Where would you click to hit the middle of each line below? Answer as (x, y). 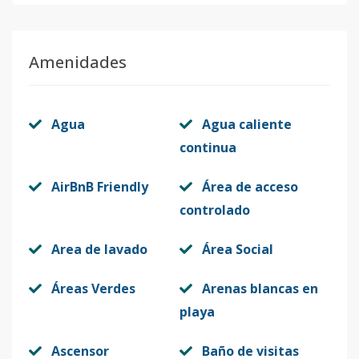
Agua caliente (247, 124)
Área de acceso (250, 187)
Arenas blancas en (260, 288)
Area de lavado (99, 249)
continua (208, 147)
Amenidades (78, 62)
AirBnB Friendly (100, 187)
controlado (215, 210)
